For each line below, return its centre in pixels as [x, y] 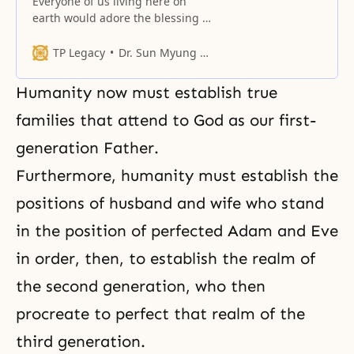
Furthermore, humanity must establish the [177, 175]
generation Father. [90, 147]
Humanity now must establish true [147, 92]
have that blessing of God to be [115, 51]
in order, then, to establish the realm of [166, 258]
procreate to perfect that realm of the [160, 313]
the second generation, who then [141, 286]
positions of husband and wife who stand [170, 203]
